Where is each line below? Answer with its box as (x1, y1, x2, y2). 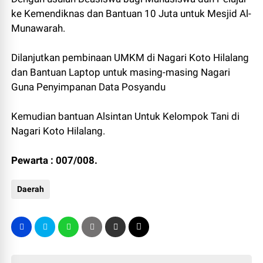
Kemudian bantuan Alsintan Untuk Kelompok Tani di (11, 110, 240, 123)
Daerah (17, 184, 45, 194)
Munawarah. (11, 22, 66, 35)
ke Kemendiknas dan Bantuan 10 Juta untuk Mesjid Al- (11, 8, 252, 20)
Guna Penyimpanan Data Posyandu (11, 81, 166, 93)
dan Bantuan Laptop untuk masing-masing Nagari (11, 66, 231, 79)
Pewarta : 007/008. (11, 154, 98, 167)
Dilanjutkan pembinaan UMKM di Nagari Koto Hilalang (11, 52, 249, 64)
